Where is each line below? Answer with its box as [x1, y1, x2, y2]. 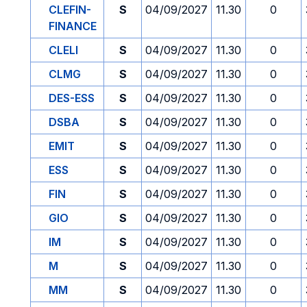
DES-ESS [49, 91, 95, 105]
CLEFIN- [49, 3, 91, 16]
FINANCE [49, 19, 97, 33]
